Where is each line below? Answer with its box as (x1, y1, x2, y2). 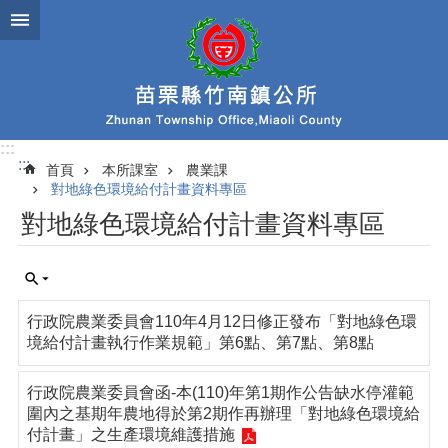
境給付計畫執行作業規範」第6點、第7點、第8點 (27, 334, 374, 351)
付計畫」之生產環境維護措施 (27, 426, 235, 443)
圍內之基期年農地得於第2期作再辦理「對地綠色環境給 (27, 405, 420, 422)
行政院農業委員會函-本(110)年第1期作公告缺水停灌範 (27, 384, 414, 401)
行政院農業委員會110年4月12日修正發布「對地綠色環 (27, 313, 417, 330)
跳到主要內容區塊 (10, 11, 138, 28)
